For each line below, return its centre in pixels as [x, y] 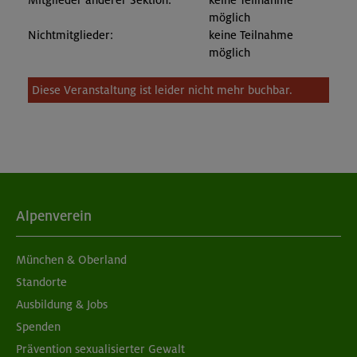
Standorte [41, 282]
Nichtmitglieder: [71, 35]
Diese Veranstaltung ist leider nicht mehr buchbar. [162, 90]
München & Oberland [71, 259]
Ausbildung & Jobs [62, 304]
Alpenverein [54, 216]
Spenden [38, 326]
